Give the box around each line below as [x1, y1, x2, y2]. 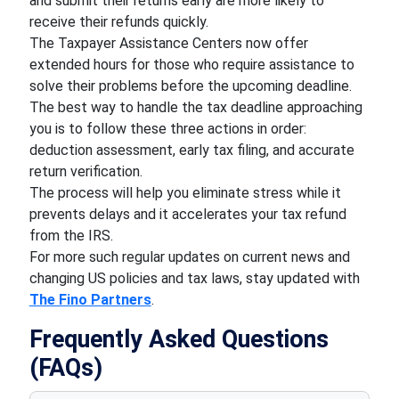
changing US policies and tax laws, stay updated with [28, 270, 360, 287]
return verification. [28, 163, 146, 180]
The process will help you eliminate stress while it [28, 184, 341, 201]
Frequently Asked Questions [28, 325, 329, 354]
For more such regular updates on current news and [28, 248, 350, 265]
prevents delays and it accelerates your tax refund [28, 206, 346, 223]
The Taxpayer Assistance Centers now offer [28, 35, 308, 52]
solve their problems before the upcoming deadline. [28, 77, 352, 94]
